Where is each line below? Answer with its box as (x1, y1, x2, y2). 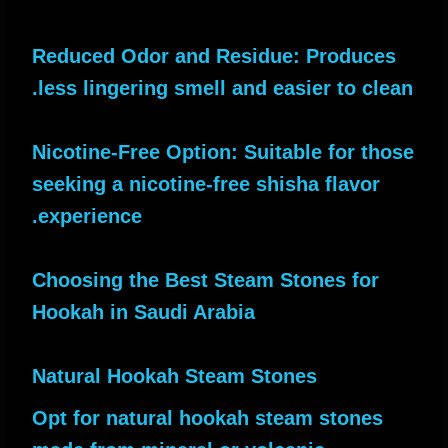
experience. (38, 204, 142, 227)
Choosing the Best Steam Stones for (32, 268, 379, 291)
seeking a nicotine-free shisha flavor (32, 172, 380, 195)
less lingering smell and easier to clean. (38, 76, 413, 99)
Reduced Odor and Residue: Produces (32, 44, 396, 67)
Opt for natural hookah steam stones (32, 406, 383, 429)
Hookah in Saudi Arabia (32, 300, 255, 323)
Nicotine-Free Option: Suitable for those (32, 140, 414, 163)
